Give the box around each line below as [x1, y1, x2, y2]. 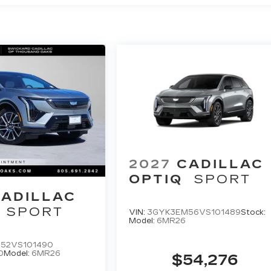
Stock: [241, 207, 266, 217]
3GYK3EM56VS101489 [147, 207, 241, 217]
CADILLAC [177, 156, 264, 171]
